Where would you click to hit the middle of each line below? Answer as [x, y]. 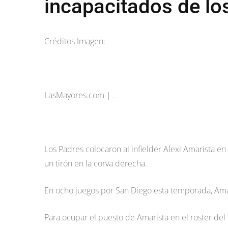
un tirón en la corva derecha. [96, 163]
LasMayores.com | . [80, 95]
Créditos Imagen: [75, 41]
